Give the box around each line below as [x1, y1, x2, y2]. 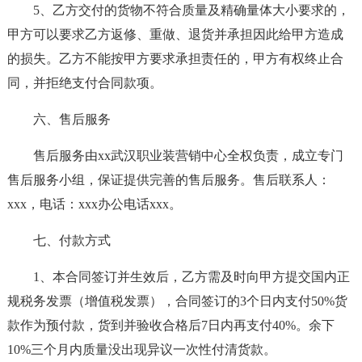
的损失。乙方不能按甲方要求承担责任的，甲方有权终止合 [6, 52, 343, 65]
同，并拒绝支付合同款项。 [6, 76, 162, 90]
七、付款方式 [32, 234, 111, 247]
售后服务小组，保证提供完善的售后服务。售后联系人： [6, 173, 330, 187]
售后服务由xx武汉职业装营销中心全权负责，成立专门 [32, 149, 343, 162]
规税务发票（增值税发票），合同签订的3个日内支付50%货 [6, 294, 347, 308]
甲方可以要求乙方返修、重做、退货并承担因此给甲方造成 [6, 27, 343, 41]
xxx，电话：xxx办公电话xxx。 [6, 197, 182, 211]
